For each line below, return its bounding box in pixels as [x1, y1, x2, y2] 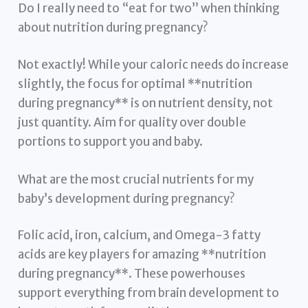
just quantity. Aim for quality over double [18, 114, 247, 130]
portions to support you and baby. [18, 133, 203, 149]
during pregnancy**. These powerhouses [18, 266, 246, 282]
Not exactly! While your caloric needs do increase [18, 56, 289, 72]
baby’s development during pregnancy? [18, 190, 236, 206]
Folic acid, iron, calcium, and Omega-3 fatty [18, 228, 261, 243]
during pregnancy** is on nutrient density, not [18, 95, 274, 111]
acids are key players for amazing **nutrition [18, 247, 267, 263]
